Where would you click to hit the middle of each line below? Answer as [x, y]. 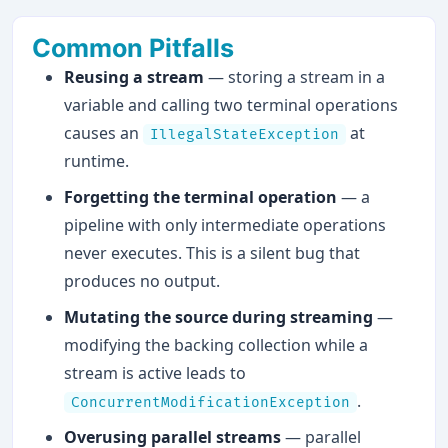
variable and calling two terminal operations [231, 105]
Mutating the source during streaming [219, 317]
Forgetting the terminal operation [201, 197]
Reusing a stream [134, 77]
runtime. [97, 161]
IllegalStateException [245, 135]
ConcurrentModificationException [211, 403]
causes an [104, 133]
